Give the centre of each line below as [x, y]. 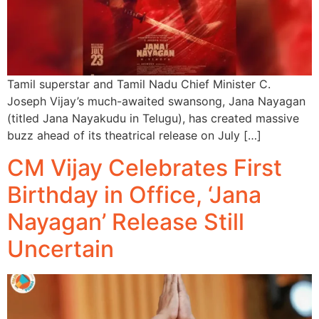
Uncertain [61, 249]
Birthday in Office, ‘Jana [134, 194]
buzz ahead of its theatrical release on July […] [134, 136]
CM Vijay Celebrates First [145, 167]
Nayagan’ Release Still [126, 221]
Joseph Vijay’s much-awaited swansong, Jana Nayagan [156, 101]
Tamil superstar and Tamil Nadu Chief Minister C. [139, 84]
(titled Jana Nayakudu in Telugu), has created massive [153, 119]
